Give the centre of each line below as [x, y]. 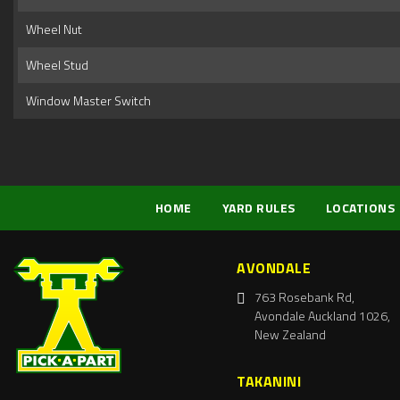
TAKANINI [269, 382]
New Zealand [290, 335]
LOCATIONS [360, 208]
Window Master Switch [86, 101]
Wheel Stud [54, 65]
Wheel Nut [51, 29]
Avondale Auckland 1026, [322, 316]
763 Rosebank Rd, [304, 297]
